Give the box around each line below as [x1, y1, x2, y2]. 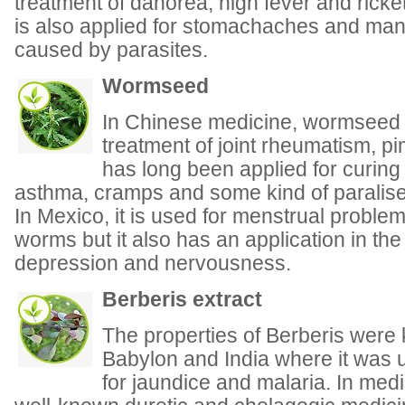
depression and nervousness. [14, 252, 291, 275]
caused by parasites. [14, 39, 208, 61]
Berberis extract [102, 288, 262, 311]
